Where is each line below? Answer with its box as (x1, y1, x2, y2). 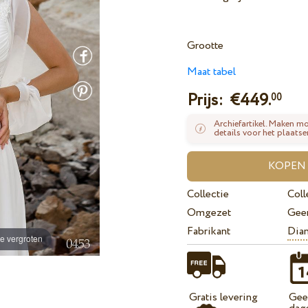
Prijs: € (187, 89, 241, 113)
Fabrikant (187, 223, 231, 240)
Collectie (187, 186, 230, 203)
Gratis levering (189, 289, 258, 306)
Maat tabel (187, 64, 236, 80)
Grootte (187, 38, 224, 54)
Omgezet (187, 205, 232, 221)
